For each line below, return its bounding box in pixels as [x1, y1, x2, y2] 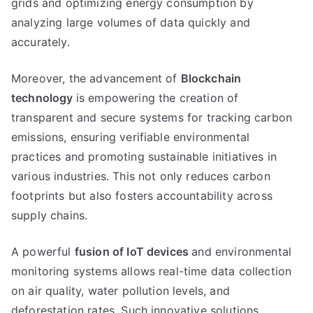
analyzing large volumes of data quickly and [11, 15, 250, 29]
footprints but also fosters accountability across [11, 189, 272, 203]
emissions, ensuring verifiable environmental [11, 130, 250, 144]
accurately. [11, 35, 70, 49]
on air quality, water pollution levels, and [11, 284, 230, 298]
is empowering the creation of [75, 91, 239, 105]
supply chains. [11, 208, 88, 222]
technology [11, 91, 76, 105]
